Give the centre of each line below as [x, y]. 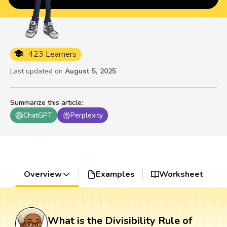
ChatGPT [38, 116]
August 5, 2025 [90, 71]
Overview [43, 175]
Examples [115, 175]
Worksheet [181, 175]
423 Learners [52, 54]
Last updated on [36, 71]
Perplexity [87, 116]
